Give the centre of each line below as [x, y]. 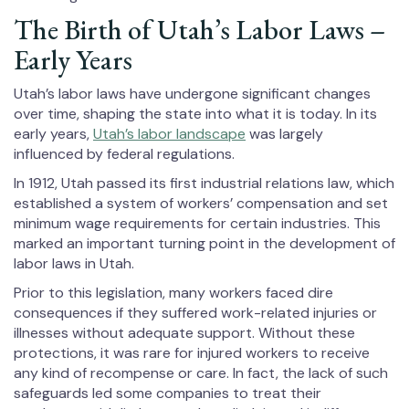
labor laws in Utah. [74, 263]
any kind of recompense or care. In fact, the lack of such [201, 373]
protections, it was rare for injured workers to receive [192, 353]
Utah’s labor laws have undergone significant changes [192, 94]
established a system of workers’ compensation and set [201, 203]
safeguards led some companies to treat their [168, 393]
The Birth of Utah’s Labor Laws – [199, 30]
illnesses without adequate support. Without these [184, 333]
